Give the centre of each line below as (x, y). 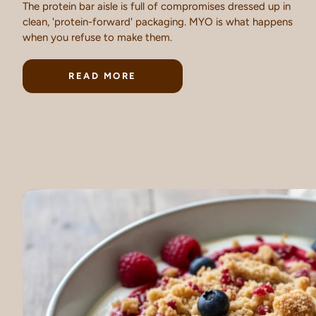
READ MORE (103, 75)
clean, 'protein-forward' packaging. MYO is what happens (158, 22)
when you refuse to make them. (97, 37)
